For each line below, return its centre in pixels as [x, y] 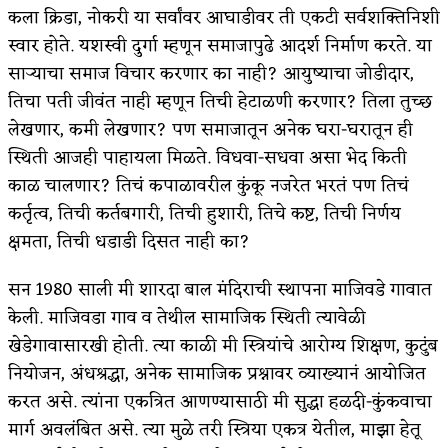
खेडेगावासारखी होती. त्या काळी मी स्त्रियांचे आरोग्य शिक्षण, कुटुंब [223, 345]
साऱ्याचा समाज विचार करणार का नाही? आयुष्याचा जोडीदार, [211, 73]
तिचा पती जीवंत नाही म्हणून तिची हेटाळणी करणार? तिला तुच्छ [220, 101]
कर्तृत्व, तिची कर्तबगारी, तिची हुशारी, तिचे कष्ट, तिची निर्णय [204, 213]
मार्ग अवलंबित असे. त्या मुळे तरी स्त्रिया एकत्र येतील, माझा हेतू [214, 429]
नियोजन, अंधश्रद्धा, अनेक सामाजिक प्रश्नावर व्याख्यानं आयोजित [217, 373]
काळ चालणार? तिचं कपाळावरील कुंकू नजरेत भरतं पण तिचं [208, 185]
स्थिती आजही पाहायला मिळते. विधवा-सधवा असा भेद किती [207, 157]
